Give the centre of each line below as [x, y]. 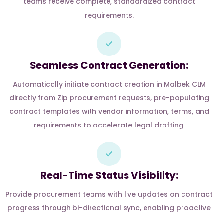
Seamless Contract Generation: [109, 65]
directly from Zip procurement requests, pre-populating [109, 98]
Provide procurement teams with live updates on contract [109, 194]
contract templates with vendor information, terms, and [109, 111]
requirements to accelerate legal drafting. [109, 125]
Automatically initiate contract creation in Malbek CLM [109, 84]
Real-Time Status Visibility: [109, 175]
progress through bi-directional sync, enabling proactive [109, 208]
